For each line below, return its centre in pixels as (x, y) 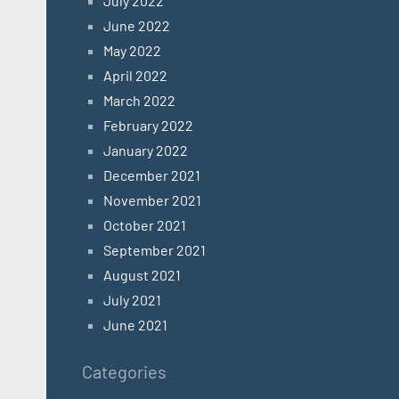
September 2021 (155, 250)
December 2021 (152, 175)
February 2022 (148, 126)
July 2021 (132, 300)
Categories (124, 372)
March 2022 (139, 101)
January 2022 (146, 151)
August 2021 (142, 275)
